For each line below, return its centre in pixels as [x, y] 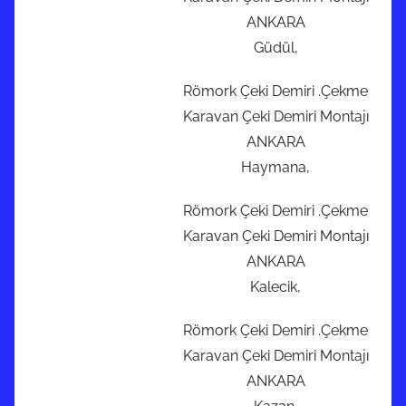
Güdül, [275, 48]
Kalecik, [275, 287]
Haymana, [275, 168]
